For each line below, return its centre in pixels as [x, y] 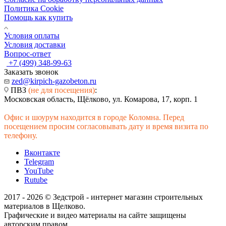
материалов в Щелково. [45, 206]
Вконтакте [42, 152]
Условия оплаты [32, 35]
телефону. [21, 135]
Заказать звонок [31, 72]
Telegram [39, 161]
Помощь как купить [38, 17]
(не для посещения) [62, 90]
